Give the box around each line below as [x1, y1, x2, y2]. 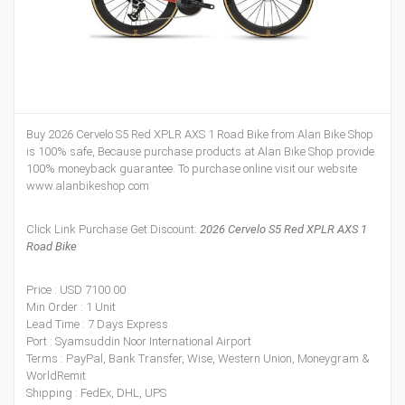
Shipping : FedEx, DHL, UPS [26, 386, 166, 400]
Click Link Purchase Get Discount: [26, 222, 200, 236]
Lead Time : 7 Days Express [26, 317, 168, 331]
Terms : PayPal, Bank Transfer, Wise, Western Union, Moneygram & [26, 352, 370, 365]
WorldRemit [26, 369, 86, 382]
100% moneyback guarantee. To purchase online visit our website [26, 162, 357, 175]
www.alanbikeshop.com [26, 179, 149, 193]
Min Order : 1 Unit [26, 300, 116, 314]
